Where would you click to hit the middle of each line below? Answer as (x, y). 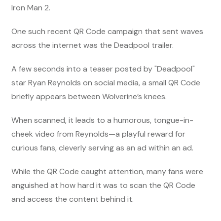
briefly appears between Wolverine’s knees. (90, 97)
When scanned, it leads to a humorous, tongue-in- (102, 120)
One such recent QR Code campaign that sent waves (107, 32)
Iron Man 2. (31, 8)
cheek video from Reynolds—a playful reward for (98, 134)
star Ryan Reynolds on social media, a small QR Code (106, 83)
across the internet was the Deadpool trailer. (92, 45)
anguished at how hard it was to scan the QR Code (103, 185)
